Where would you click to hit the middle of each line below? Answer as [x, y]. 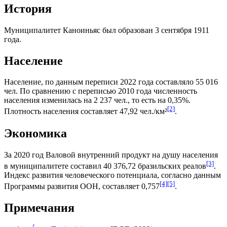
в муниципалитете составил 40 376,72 [71, 166]
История [28, 8]
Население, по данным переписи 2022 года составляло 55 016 [111, 82]
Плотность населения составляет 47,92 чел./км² [86, 111]
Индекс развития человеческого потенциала [81, 175]
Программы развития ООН [51, 186]
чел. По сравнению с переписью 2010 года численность [101, 91]
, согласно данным [189, 175]
